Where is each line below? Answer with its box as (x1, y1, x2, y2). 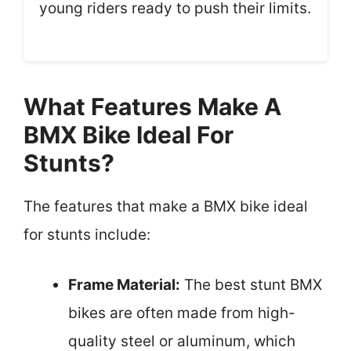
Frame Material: (68, 276, 180, 294)
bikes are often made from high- (68, 304, 295, 322)
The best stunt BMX (180, 276, 322, 294)
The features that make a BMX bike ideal (24, 197, 308, 215)
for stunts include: (24, 225, 150, 244)
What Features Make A (24, 92, 281, 121)
